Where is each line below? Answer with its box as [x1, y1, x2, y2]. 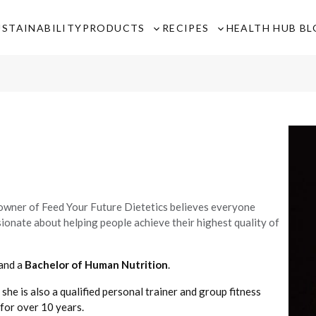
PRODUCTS [82, 21, 145, 34]
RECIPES [162, 21, 209, 34]
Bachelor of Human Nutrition [25, 258, 168, 271]
